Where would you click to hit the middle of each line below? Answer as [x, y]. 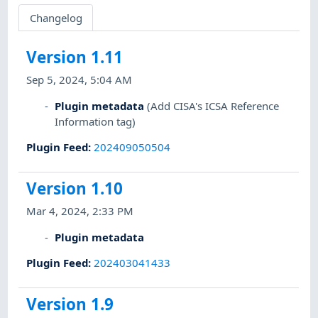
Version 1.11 [75, 57]
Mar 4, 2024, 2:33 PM [80, 211]
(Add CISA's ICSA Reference [213, 105]
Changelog [56, 17]
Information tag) [95, 121]
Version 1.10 [75, 189]
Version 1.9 [70, 305]
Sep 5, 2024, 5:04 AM [79, 80]
